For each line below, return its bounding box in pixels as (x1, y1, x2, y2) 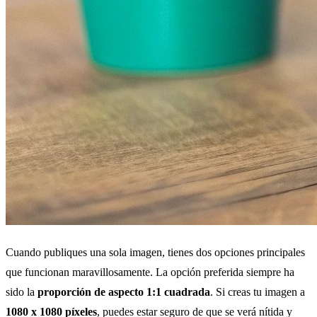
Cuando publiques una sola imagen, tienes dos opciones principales (6, 246, 305, 259)
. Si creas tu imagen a (210, 286, 305, 299)
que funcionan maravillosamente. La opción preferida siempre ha (6, 266, 294, 279)
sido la (6, 286, 38, 299)
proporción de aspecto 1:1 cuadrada (38, 286, 210, 299)
